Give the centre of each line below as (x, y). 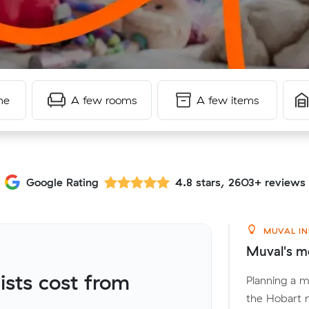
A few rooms (103, 100)
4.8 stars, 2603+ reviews (240, 182)
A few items (228, 100)
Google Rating (62, 182)
